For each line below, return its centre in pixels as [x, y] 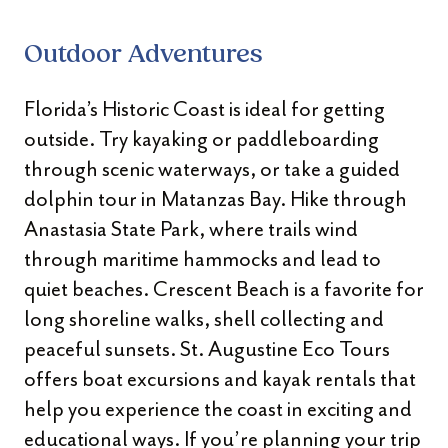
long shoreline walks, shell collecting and [204, 319]
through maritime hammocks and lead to [202, 259]
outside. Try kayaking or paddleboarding [201, 139]
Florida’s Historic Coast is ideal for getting [204, 109]
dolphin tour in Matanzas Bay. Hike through [215, 199]
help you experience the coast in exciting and [218, 409]
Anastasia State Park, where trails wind [191, 229]
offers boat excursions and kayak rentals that [220, 379]
